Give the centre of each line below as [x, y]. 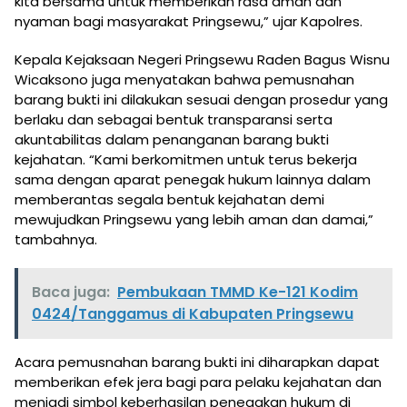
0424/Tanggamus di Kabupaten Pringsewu [193, 314]
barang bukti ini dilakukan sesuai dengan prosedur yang [201, 100]
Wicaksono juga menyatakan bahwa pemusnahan [184, 80]
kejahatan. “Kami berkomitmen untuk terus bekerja [186, 160]
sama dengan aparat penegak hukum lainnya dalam [193, 180]
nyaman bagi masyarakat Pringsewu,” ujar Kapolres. [189, 22]
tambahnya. [56, 240]
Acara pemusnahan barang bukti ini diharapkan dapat [197, 362]
